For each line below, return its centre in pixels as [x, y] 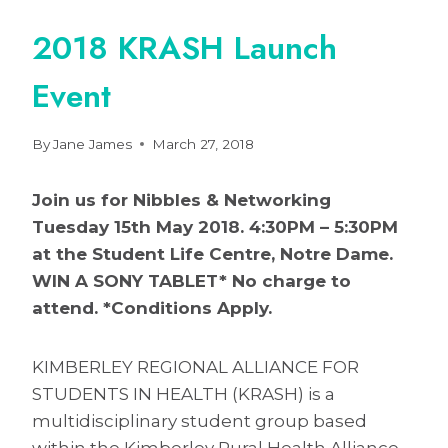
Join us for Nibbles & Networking [181, 199]
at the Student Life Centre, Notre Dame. [212, 253]
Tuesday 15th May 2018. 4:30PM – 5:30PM [215, 226]
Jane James [93, 143]
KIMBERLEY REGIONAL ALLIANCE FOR [195, 366]
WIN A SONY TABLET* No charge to [191, 280]
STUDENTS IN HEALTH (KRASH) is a [183, 393]
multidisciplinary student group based [199, 420]
